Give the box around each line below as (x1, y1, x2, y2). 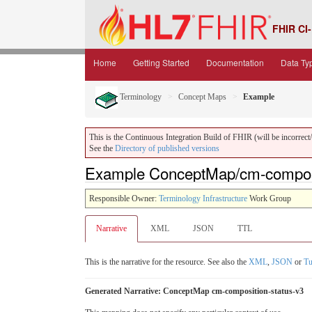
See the (89, 143, 115, 153)
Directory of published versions (115, 143, 219, 153)
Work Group (247, 193, 291, 203)
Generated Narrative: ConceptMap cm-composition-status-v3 (85, 286, 304, 296)
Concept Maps (178, 91, 226, 102)
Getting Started (133, 56, 189, 68)
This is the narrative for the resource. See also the (85, 256, 249, 267)
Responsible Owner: (89, 193, 159, 203)
